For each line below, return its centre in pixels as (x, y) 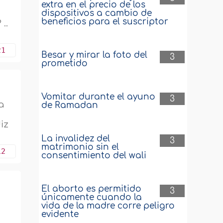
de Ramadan (70, 105)
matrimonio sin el (80, 147)
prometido (65, 63)
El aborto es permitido (92, 189)
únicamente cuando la (92, 197)
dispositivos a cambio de (97, 13)
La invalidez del (76, 139)
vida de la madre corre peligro (108, 206)
